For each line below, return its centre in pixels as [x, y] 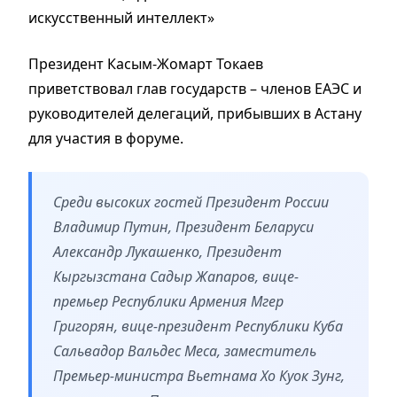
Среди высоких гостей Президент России [191, 202]
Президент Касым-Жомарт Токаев [146, 64]
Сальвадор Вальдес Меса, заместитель [185, 351]
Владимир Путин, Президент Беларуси [183, 227]
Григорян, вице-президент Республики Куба [198, 327]
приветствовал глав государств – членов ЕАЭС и [195, 89]
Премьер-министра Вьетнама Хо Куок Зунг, [199, 376]
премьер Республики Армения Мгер [168, 302]
